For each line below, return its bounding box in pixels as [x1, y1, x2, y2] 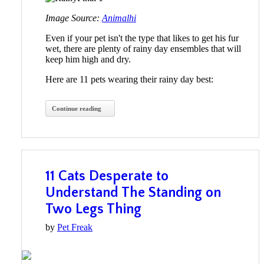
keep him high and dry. [45, 54, 131, 65]
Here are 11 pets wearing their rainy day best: [45, 74, 213, 85]
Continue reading [52, 105, 101, 113]
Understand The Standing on [45, 185, 221, 201]
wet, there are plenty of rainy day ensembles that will [45, 44, 241, 54]
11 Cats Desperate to [45, 169, 169, 184]
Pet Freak [57, 222, 93, 233]
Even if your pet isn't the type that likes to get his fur [45, 33, 239, 44]
